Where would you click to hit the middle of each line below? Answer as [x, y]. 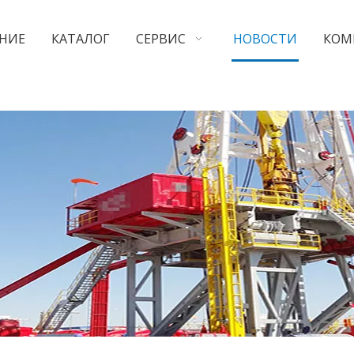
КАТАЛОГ [81, 39]
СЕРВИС [160, 39]
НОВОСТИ [265, 39]
